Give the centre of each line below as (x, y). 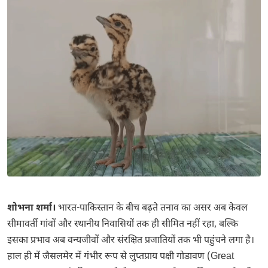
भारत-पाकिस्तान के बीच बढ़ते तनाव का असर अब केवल (153, 208)
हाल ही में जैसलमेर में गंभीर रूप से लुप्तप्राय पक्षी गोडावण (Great (121, 257)
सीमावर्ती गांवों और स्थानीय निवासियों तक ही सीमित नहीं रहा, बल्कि (123, 225)
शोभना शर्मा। (33, 208)
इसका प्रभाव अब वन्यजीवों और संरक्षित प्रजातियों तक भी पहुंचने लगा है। (131, 241)
